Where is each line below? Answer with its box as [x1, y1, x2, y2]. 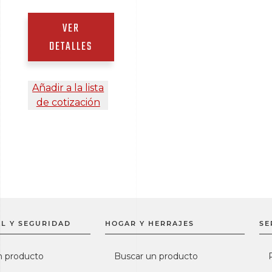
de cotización [36, 97, 100, 109]
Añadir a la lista [32, 82, 104, 94]
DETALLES [49, 38, 93, 56]
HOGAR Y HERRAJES [104, 219, 194, 228]
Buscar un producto [114, 251, 198, 262]
